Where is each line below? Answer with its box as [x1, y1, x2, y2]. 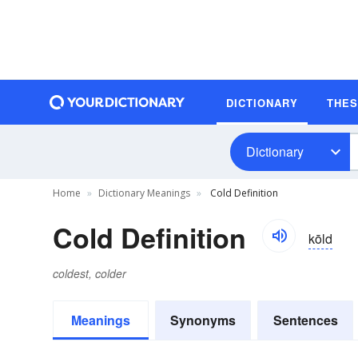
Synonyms [170, 311, 236, 329]
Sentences [272, 311, 338, 329]
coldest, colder [53, 265, 126, 281]
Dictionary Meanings [98, 186, 190, 200]
